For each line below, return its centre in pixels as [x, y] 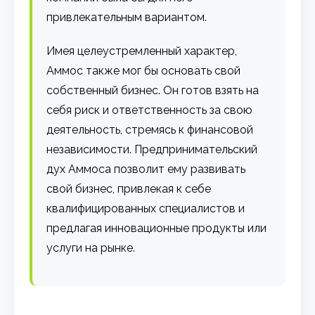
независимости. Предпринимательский [152, 149]
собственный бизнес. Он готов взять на [153, 90]
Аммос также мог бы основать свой [144, 70]
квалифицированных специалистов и [146, 208]
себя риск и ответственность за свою [150, 110]
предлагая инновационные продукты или [157, 228]
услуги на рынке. [91, 247]
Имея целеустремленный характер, [142, 51]
